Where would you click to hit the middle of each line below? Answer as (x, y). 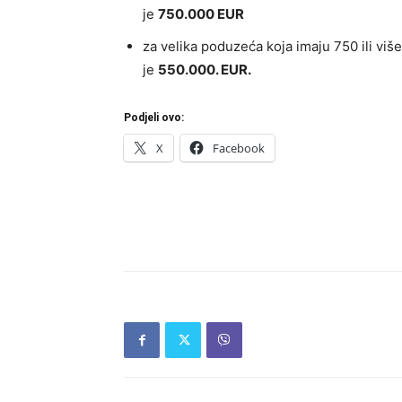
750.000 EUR (201, 14)
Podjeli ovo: (154, 118)
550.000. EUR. (205, 70)
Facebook (239, 148)
